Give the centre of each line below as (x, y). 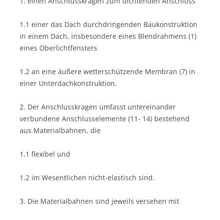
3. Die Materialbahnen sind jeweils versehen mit (99, 201)
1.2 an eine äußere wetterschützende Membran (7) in (108, 71)
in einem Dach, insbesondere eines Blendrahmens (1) (108, 36)
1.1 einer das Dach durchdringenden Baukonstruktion (109, 24)
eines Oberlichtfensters (58, 48)
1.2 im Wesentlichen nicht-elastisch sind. (87, 177)
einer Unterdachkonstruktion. (68, 83)
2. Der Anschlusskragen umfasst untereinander (98, 107)
